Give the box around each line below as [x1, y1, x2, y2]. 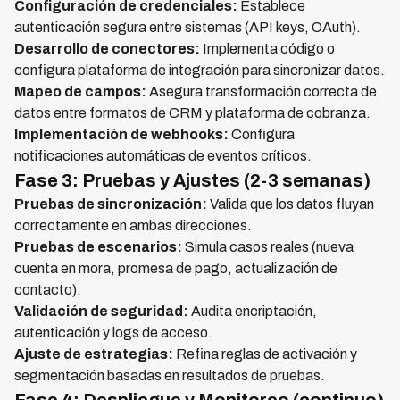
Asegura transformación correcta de [146, 84, 377, 100]
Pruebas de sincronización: [14, 196, 207, 212]
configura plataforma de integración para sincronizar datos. [14, 62, 385, 79]
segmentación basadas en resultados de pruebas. [14, 368, 325, 384]
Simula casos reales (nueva [182, 239, 354, 255]
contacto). [14, 282, 81, 298]
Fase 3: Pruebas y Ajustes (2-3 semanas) [14, 171, 371, 191]
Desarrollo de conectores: [14, 41, 200, 57]
